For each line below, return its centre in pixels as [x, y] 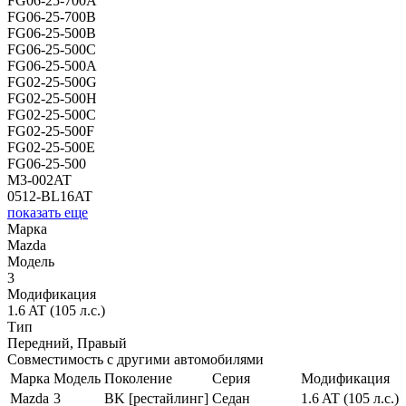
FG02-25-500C [52, 115]
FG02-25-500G [52, 82]
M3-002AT [39, 180]
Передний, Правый [67, 343]
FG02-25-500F [51, 131]
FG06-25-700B [52, 17]
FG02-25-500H [52, 99]
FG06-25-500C [52, 50]
